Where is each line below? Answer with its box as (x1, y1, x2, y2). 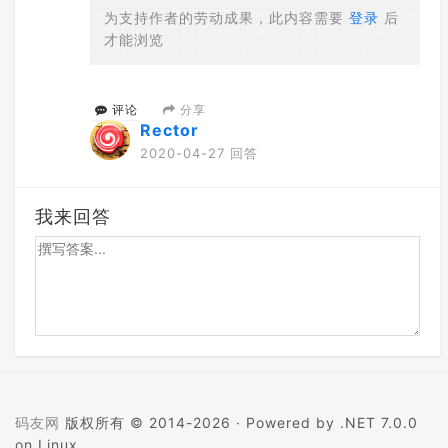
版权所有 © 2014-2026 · (60, 413, 246, 431)
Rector (140, 119, 199, 140)
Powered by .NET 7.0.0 (246, 413, 418, 431)
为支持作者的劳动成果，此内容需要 (104, 8, 349, 26)
